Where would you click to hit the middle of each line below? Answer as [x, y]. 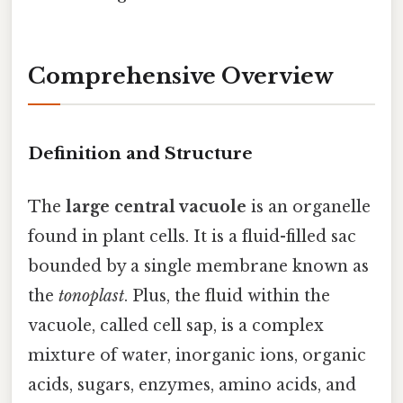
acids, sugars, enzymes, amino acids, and [192, 385]
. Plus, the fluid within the [227, 296]
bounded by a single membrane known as [198, 267]
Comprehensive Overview [181, 76]
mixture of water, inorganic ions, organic [197, 356]
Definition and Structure [140, 153]
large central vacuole [156, 207]
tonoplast [91, 296]
